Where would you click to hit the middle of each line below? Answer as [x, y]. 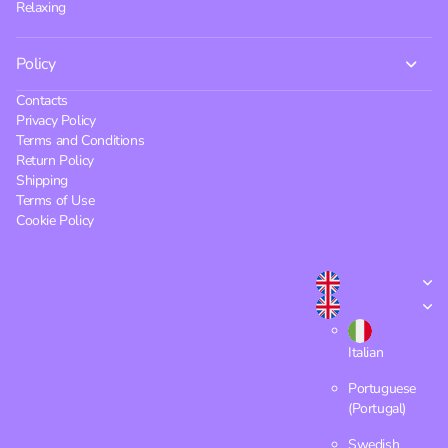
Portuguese [381, 389]
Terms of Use [55, 201]
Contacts [42, 101]
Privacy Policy [56, 121]
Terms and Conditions [80, 141]
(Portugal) [376, 409]
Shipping [42, 181]
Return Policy [55, 161]
